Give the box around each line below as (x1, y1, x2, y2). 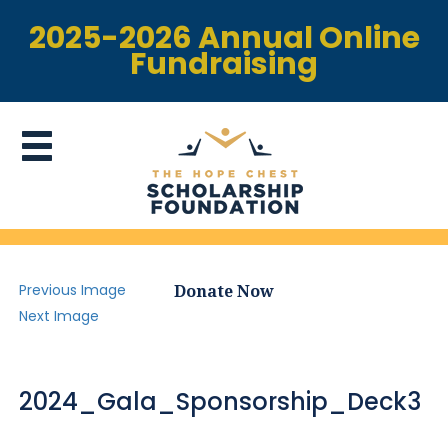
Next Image (19, 306, 100, 326)
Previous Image (19, 280, 127, 300)
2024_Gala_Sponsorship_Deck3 (19, 385, 422, 418)
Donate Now (174, 282, 274, 301)
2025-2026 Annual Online (28, 17, 420, 59)
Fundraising (130, 43, 318, 85)
